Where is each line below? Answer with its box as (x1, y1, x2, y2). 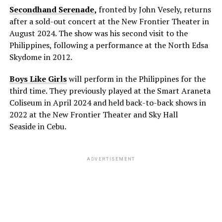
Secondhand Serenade (9, 3, 94, 15)
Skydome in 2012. (9, 51, 72, 62)
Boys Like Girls (9, 73, 67, 84)
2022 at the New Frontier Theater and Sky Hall (9, 109, 178, 120)
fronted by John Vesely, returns (96, 3, 211, 15)
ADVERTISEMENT (86, 156, 136, 162)
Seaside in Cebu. (9, 120, 66, 132)
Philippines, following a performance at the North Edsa (9, 39, 208, 51)
